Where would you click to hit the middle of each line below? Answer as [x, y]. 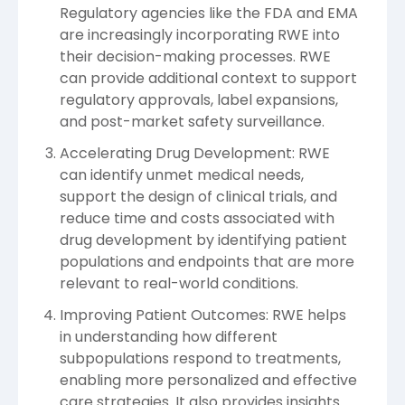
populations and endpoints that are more [207, 262]
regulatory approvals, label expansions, [199, 99]
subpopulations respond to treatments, [200, 359]
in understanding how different [169, 337]
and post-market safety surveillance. [192, 121]
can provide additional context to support [208, 78]
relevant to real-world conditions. [179, 283]
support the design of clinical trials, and [198, 197]
